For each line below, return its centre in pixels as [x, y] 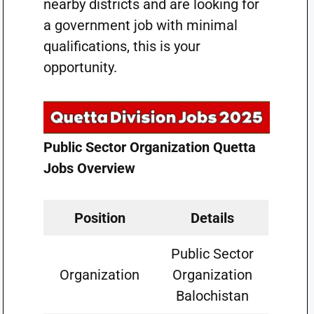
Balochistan [212, 295]
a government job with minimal [140, 25]
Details [212, 218]
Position [100, 218]
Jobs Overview [89, 168]
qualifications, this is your [122, 46]
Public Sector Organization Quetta [149, 147]
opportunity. [80, 67]
